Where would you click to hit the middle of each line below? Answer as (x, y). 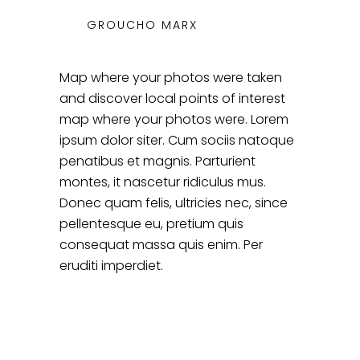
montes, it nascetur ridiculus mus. (163, 182)
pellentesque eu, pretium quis (151, 224)
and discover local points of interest (172, 99)
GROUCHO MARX (142, 25)
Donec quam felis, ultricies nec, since (174, 203)
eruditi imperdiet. (111, 266)
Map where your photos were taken (171, 78)
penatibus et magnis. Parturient (157, 162)
